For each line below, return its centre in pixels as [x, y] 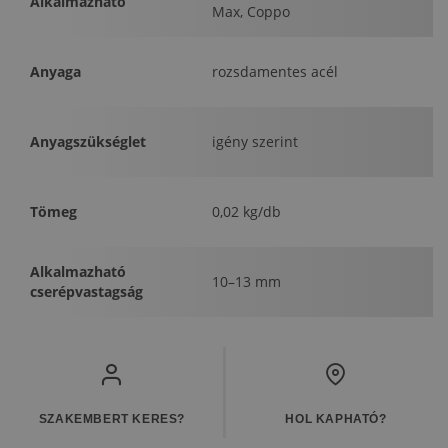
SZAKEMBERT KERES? [112, 419]
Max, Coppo [251, 12]
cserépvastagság [86, 292]
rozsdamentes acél [275, 72]
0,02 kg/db [246, 212]
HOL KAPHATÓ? [336, 419]
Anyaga [55, 72]
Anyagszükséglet [88, 142]
